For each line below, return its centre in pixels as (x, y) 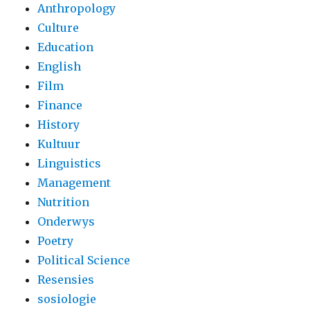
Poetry (56, 241)
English (60, 67)
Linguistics (70, 164)
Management (74, 183)
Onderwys (66, 222)
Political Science (84, 261)
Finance (60, 106)
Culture (58, 28)
